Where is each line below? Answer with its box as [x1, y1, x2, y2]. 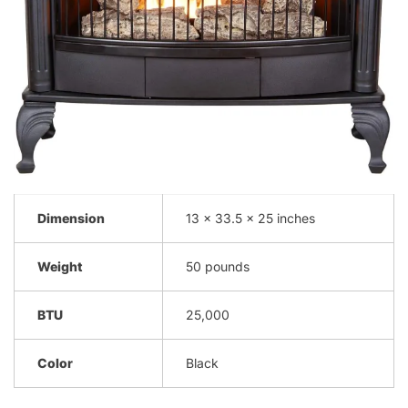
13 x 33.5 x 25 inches [186, 209, 315, 226]
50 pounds [186, 258, 250, 274]
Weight [37, 258, 83, 274]
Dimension [37, 209, 105, 226]
